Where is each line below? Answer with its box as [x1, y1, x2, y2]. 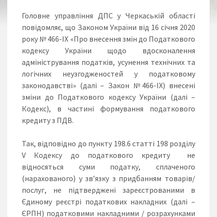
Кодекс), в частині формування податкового [22, 103, 195, 113]
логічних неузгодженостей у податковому [22, 68, 195, 78]
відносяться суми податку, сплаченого [22, 161, 195, 171]
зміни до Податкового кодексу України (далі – [22, 92, 195, 102]
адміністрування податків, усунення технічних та [22, 57, 195, 67]
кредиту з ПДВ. [22, 115, 74, 125]
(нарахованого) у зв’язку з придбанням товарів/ [22, 173, 195, 183]
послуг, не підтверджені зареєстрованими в [22, 185, 195, 195]
